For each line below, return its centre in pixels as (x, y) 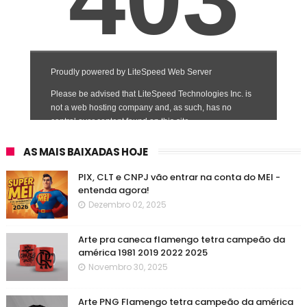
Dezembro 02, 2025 (127, 204)
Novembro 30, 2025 (128, 267)
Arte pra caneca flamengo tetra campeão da (181, 239)
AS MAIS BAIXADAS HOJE (85, 151)
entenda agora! (113, 190)
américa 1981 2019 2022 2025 (143, 252)
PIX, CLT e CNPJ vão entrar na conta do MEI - (179, 177)
